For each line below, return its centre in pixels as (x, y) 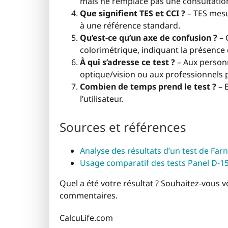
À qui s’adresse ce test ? (127, 62)
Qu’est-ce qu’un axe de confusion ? (149, 37)
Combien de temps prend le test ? (148, 86)
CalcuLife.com (86, 218)
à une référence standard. (130, 25)
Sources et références (123, 127)
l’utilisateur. (102, 98)
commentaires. (89, 196)
